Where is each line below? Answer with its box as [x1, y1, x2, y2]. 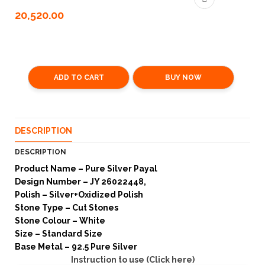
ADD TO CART [53, 73, 104, 82]
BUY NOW [165, 73, 202, 82]
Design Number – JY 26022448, [15, 177, 148, 186]
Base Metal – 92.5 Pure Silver [15, 242, 137, 251]
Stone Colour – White [15, 216, 105, 225]
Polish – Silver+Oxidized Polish [15, 190, 143, 199]
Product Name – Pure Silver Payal [15, 164, 157, 173]
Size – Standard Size [15, 229, 102, 238]
